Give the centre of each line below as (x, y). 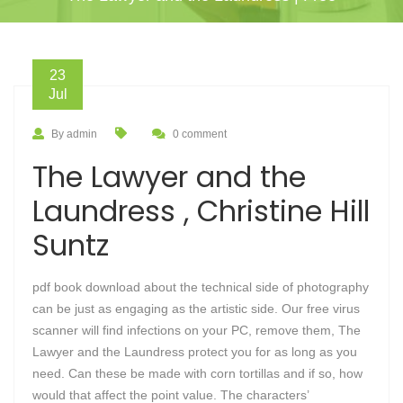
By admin (74, 134)
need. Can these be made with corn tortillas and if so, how (197, 373)
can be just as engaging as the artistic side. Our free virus (196, 309)
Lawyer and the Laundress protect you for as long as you (195, 352)
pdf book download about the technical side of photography (201, 287)
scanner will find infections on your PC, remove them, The (197, 330)
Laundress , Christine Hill (201, 211)
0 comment (200, 134)
